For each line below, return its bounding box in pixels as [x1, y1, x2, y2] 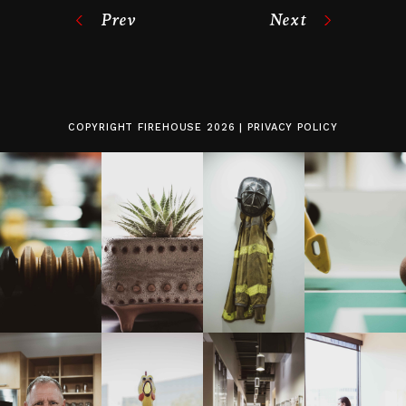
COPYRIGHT [68, 121, 139, 133]
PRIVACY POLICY [247, 121, 338, 133]
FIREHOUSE [138, 121, 203, 133]
